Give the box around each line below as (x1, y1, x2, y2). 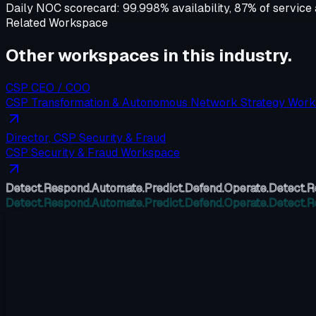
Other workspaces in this (6, 44, 219, 66)
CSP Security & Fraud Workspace (6, 145, 180, 160)
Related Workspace (6, 16, 108, 31)
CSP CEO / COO (6, 80, 90, 95)
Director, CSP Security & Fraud (6, 130, 166, 145)
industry (219, 44, 288, 66)
